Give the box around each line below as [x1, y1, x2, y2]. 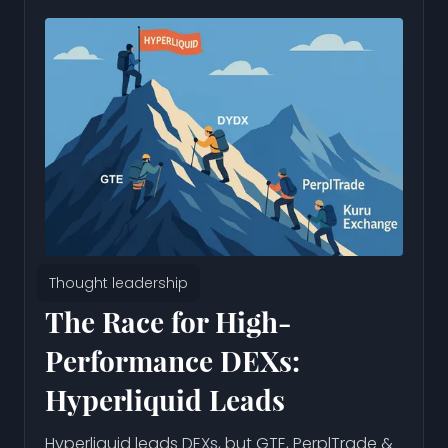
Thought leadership [49, 273, 188, 294]
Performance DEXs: [45, 342, 300, 380]
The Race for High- [45, 303, 291, 341]
